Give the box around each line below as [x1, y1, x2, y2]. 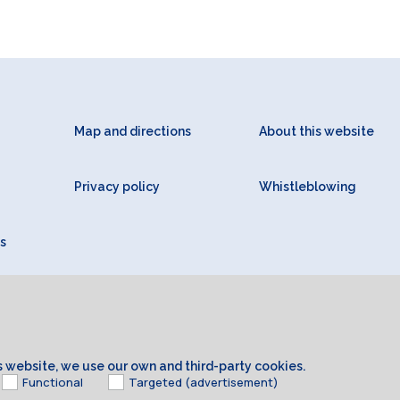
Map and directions [73, 124, 191, 139]
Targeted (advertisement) [129, 374, 279, 390]
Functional [22, 374, 83, 390]
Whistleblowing [259, 179, 357, 195]
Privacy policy [73, 179, 160, 195]
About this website [259, 124, 375, 139]
